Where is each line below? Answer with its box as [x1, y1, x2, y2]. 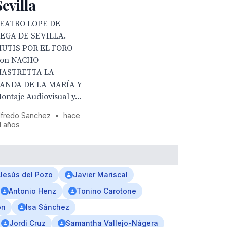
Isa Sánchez [26, 203, 69, 211]
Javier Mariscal [73, 170, 128, 179]
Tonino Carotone [77, 186, 136, 195]
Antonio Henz [9, 186, 56, 195]
